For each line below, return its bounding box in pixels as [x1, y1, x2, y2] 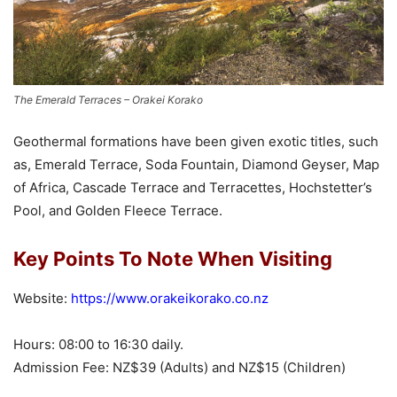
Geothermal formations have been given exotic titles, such [13, 132, 378, 150]
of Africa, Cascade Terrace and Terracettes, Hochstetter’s [13, 178, 372, 196]
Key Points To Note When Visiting [13, 246, 332, 270]
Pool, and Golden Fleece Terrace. [13, 201, 222, 219]
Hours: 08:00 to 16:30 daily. [13, 335, 183, 353]
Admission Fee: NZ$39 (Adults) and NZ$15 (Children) [13, 358, 346, 376]
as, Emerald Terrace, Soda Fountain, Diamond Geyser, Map [13, 155, 379, 173]
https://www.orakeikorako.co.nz [71, 289, 269, 307]
